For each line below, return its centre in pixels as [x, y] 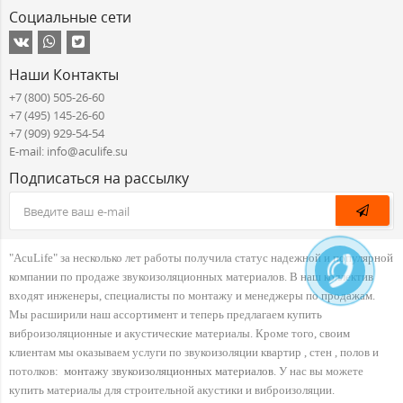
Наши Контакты [64, 75]
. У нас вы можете [318, 372]
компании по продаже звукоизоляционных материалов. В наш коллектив [191, 277]
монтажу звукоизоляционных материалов [169, 372]
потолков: [36, 372]
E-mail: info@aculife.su [68, 152]
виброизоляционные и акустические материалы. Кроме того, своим [179, 334]
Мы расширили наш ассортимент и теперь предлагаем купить [166, 315]
